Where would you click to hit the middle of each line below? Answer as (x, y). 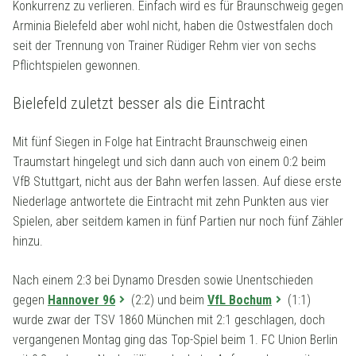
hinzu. (28, 242)
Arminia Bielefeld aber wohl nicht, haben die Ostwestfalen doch (173, 26)
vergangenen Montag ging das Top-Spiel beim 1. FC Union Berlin (175, 340)
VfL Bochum (240, 300)
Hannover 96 (81, 300)
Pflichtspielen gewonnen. (77, 66)
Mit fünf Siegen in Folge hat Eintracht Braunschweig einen (160, 142)
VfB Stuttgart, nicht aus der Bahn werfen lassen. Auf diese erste (177, 182)
